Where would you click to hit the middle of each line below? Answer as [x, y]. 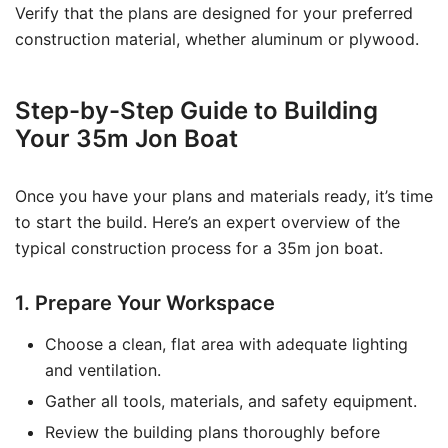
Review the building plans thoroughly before [212, 432]
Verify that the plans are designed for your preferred [214, 13]
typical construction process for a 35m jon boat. [199, 248]
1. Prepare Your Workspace [145, 303]
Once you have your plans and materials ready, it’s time [224, 196]
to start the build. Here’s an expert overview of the [207, 222]
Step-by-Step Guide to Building [196, 110]
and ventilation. [103, 370]
